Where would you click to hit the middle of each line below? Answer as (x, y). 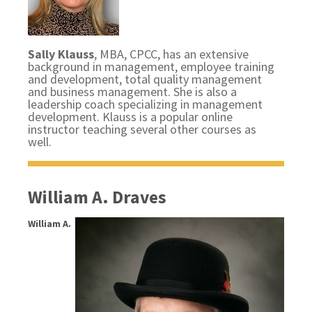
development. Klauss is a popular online (131, 117)
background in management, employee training (151, 67)
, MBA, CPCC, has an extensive (172, 54)
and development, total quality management (145, 79)
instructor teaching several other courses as (142, 129)
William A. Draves (97, 197)
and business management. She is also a (133, 92)
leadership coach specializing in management (146, 104)
